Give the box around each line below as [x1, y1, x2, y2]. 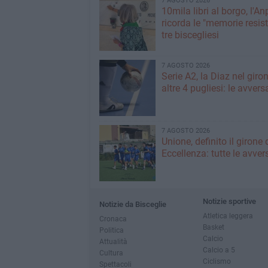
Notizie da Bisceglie [99, 200, 166, 209]
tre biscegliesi [161, 29, 219, 41]
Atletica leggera [202, 211, 253, 220]
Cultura [99, 248, 123, 257]
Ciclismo [202, 257, 231, 266]
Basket [202, 223, 224, 232]
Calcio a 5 [202, 245, 235, 254]
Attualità [99, 237, 127, 246]
